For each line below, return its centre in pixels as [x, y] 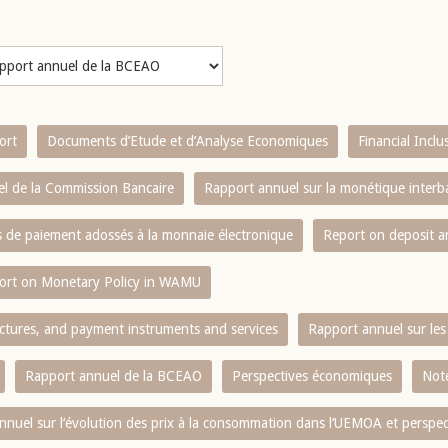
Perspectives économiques [312, 376]
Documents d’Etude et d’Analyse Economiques [187, 141]
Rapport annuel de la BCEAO [113, 376]
